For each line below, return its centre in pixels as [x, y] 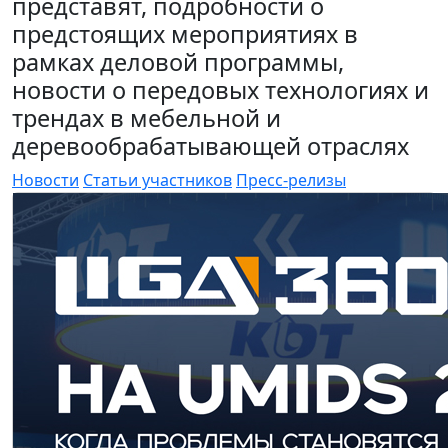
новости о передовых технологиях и [220, 90]
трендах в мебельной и [146, 118]
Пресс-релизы [291, 180]
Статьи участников [157, 180]
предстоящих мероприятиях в [185, 34]
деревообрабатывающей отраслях [210, 146]
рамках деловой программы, [178, 62]
